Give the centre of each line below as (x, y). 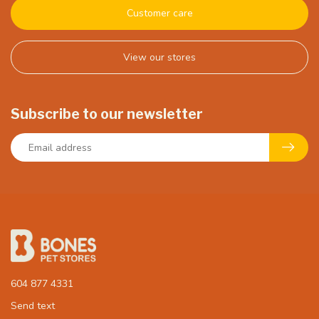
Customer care (159, 14)
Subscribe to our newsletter (107, 114)
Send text (33, 305)
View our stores (159, 58)
